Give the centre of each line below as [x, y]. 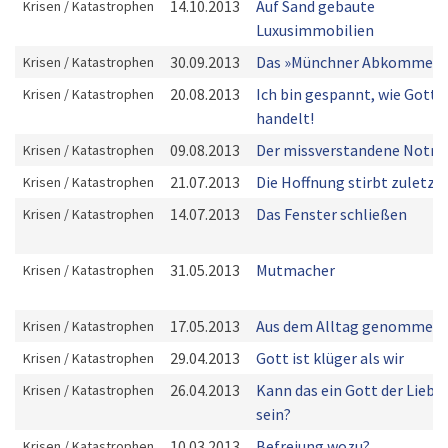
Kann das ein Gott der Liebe [349, 390]
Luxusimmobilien [315, 30]
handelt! [285, 118]
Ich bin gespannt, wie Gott [346, 94]
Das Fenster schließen [331, 214]
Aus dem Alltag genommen [349, 326]
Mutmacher [295, 270]
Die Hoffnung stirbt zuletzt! [351, 182]
